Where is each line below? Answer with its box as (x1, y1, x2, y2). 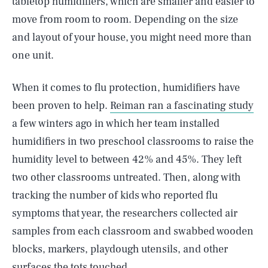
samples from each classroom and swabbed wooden (12, 224, 254, 238)
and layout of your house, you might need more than (12, 31, 252, 44)
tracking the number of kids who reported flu (12, 188, 218, 202)
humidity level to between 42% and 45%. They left (12, 153, 242, 166)
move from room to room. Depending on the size (12, 13, 238, 26)
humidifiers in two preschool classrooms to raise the (12, 135, 254, 148)
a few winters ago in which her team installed (12, 117, 220, 130)
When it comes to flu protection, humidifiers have (12, 81, 240, 95)
